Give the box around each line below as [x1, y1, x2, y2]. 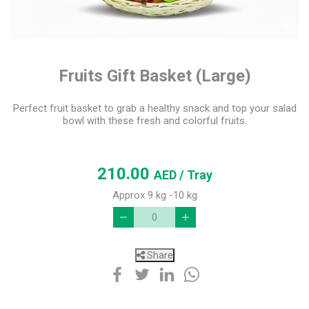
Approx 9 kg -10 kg [112, 189, 197, 202]
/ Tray [179, 168, 212, 183]
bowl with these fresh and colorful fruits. [62, 114, 247, 128]
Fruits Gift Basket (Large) [58, 66, 251, 86]
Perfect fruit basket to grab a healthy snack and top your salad [12, 102, 297, 115]
